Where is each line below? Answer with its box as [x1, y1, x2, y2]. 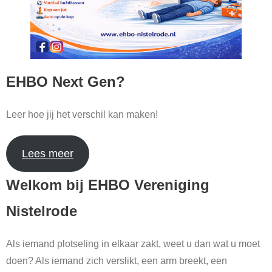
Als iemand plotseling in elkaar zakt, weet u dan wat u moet [6, 239, 260, 250]
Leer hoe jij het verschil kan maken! [6, 109, 158, 120]
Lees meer [21, 148, 73, 160]
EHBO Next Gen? [6, 73, 125, 90]
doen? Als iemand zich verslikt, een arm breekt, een [6, 256, 227, 267]
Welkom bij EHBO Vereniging [6, 177, 209, 194]
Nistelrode [6, 203, 77, 220]
